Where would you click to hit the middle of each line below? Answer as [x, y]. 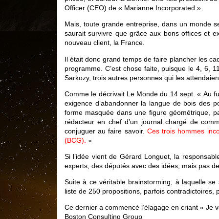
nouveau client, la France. [105, 43]
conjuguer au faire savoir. [106, 131]
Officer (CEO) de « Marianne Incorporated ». [134, 8]
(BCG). [75, 140]
